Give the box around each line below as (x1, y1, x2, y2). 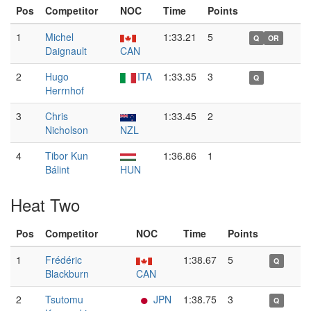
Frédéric (45, 253, 82, 267)
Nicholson (45, 123, 88, 137)
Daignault (45, 44, 87, 58)
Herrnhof (45, 83, 84, 97)
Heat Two (10, 192, 80, 217)
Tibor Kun (45, 149, 88, 162)
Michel (45, 30, 74, 44)
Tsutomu (45, 292, 83, 306)
